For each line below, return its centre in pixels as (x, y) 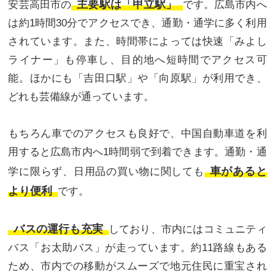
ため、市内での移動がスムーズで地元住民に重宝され (137, 266)
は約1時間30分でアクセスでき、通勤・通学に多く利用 (137, 23)
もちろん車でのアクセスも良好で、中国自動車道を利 (137, 133)
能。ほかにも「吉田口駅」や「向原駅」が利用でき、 (137, 78)
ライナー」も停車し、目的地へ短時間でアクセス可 (137, 60)
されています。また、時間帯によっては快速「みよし (137, 41)
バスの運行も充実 (58, 229)
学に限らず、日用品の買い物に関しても (106, 171)
